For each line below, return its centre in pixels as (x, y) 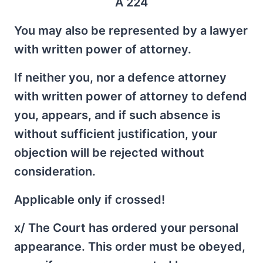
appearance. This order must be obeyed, (130, 246)
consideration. (55, 171)
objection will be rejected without (109, 152)
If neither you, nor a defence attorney (120, 77)
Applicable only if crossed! (90, 199)
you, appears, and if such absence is (117, 115)
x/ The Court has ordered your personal (126, 227)
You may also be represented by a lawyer (131, 30)
